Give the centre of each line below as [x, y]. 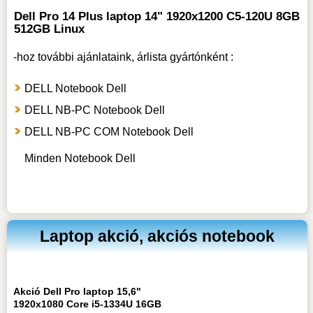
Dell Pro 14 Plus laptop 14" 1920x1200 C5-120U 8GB [156, 17]
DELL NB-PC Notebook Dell [94, 110]
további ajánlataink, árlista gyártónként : [135, 57]
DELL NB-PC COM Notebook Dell [109, 132]
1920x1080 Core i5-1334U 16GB [87, 304]
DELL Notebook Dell [75, 89]
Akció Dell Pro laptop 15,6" [77, 292]
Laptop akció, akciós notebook [158, 236]
